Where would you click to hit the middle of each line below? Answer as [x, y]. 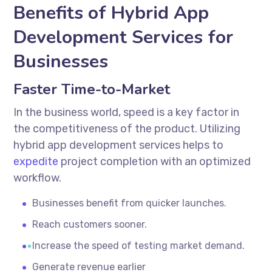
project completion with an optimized [155, 161]
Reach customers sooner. [90, 224]
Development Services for [124, 37]
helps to [202, 145]
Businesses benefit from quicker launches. [130, 203]
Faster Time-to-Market [92, 89]
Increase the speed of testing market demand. [139, 245]
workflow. [38, 178]
